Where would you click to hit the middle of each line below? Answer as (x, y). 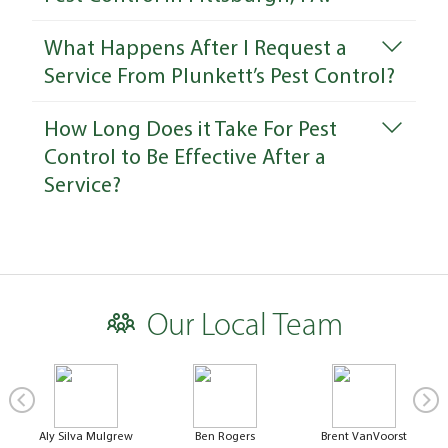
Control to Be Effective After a (185, 156)
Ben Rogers (224, 436)
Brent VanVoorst (363, 436)
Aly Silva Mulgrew (85, 436)
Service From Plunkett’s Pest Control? (219, 75)
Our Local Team (244, 327)
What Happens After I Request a (195, 47)
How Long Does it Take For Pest (190, 128)
